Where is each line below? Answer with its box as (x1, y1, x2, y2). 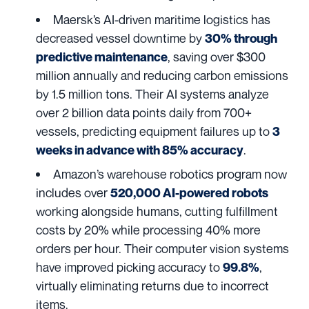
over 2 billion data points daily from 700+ (36, 105, 252, 121)
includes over (36, 185, 110, 201)
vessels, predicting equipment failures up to (36, 123, 272, 139)
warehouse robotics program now (104, 166, 287, 182)
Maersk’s (53, 12, 101, 28)
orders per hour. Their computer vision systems (36, 241, 289, 257)
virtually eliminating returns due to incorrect (36, 278, 269, 294)
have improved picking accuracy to (36, 259, 223, 275)
